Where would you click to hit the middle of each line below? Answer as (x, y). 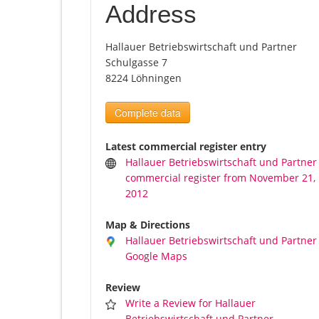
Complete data (148, 113)
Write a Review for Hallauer (191, 303)
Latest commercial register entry (186, 147)
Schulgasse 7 (136, 63)
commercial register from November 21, (221, 178)
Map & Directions (148, 225)
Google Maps (157, 256)
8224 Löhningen (143, 78)
